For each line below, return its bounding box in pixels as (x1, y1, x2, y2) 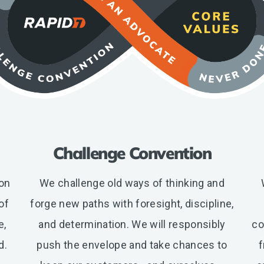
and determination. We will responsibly (38, 218, 226, 231)
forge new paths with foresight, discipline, (30, 197, 234, 210)
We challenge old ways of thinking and (39, 177, 225, 190)
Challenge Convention (52, 143, 212, 164)
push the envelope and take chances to (37, 239, 227, 252)
